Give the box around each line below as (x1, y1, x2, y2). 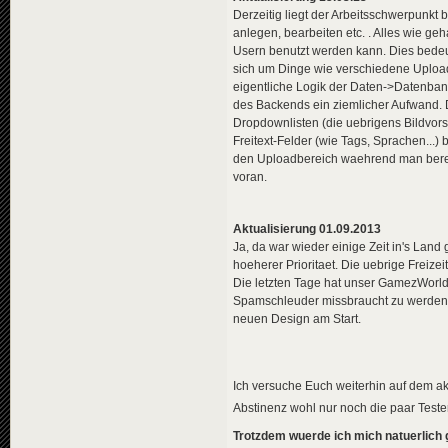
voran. (233, 169, 267, 184)
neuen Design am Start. (233, 312, 361, 327)
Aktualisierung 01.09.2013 (233, 222, 381, 237)
